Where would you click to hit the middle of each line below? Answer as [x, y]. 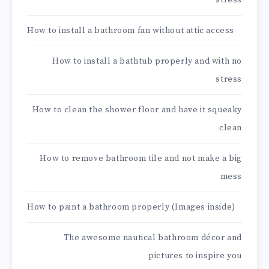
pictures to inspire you [195, 256]
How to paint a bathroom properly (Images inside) [131, 207]
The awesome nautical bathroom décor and [153, 238]
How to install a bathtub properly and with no [147, 62]
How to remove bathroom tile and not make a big [141, 159]
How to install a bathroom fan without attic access [131, 31]
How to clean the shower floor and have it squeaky [137, 110]
